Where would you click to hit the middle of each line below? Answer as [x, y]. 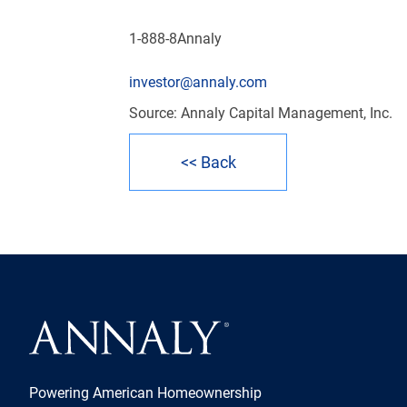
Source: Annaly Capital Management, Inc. [261, 113]
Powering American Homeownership [145, 393]
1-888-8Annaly [175, 39]
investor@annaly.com [198, 82]
